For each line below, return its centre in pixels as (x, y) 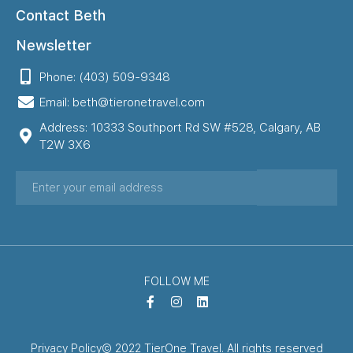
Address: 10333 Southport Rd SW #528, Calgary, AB (180, 127)
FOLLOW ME (176, 282)
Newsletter (54, 45)
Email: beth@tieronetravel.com (122, 102)
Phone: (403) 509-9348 (105, 77)
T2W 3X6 (65, 145)
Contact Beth (61, 15)
